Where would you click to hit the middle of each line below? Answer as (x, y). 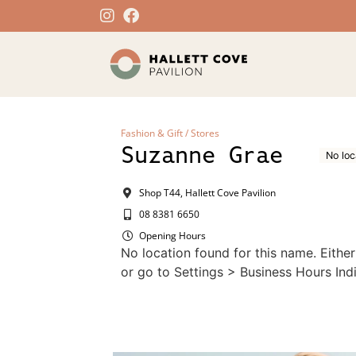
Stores (205, 133)
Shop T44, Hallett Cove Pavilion (207, 193)
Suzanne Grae (202, 155)
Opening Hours (172, 236)
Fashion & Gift (152, 133)
